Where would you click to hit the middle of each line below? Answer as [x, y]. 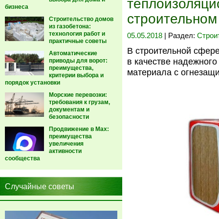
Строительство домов [81, 19]
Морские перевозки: [78, 95]
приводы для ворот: [78, 61]
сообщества [22, 158]
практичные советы [78, 41]
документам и [69, 109]
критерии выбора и [76, 75]
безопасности [69, 117]
